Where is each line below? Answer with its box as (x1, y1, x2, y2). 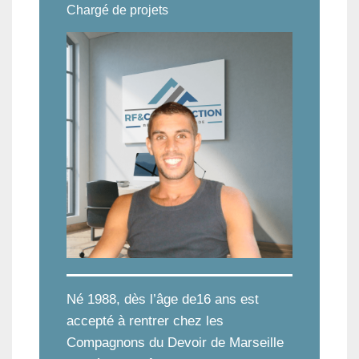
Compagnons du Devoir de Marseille (67, 335, 284, 351)
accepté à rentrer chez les (67, 313, 224, 329)
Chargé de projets (67, 3, 168, 18)
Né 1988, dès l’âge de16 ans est (67, 292, 259, 308)
